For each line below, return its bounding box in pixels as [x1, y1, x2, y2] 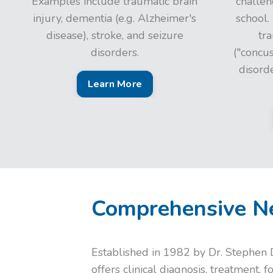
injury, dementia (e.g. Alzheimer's [33, 11, 197, 26]
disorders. [90, 45, 139, 60]
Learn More [87, 77, 142, 91]
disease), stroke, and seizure [46, 28, 183, 43]
